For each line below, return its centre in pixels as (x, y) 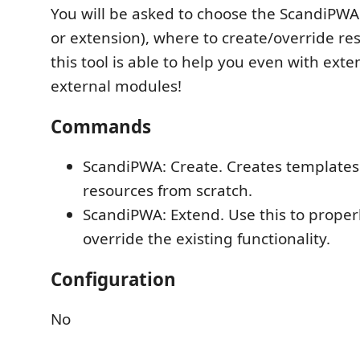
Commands (101, 126)
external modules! (116, 86)
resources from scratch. (168, 190)
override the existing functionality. (207, 239)
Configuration (113, 279)
